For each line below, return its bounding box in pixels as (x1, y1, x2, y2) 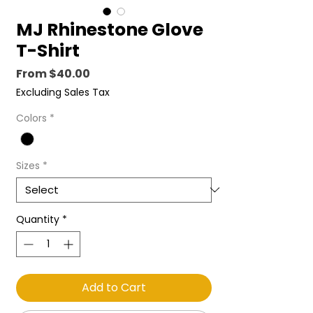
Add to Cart (82, 279, 146, 296)
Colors (16, 111, 47, 126)
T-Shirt (16, 38, 80, 64)
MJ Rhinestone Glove (16, 17, 203, 43)
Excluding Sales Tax (16, 85, 110, 100)
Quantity (16, 212, 59, 226)
